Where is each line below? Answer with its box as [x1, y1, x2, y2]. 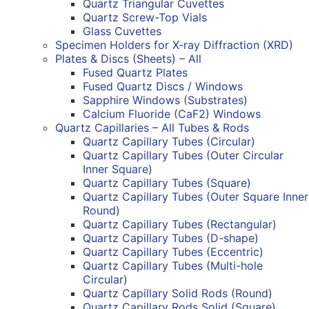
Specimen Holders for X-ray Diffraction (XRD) [55, 37, 293, 52]
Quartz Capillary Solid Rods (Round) [83, 286, 272, 300]
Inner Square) [83, 161, 152, 176]
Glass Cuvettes [83, 23, 161, 38]
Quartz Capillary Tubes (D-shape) [83, 230, 259, 245]
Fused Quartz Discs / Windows [83, 79, 243, 93]
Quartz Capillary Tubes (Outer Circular [83, 148, 283, 162]
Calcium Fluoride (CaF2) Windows [83, 106, 261, 121]
